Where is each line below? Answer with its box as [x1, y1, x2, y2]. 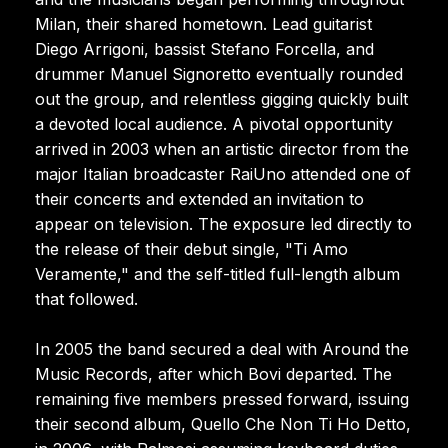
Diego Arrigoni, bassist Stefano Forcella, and [35, 38, 374, 59]
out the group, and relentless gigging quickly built [35, 88, 408, 109]
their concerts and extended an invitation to [35, 188, 364, 209]
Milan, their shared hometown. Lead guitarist [35, 13, 372, 34]
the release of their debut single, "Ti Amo [35, 238, 348, 259]
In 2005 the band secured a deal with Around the [35, 338, 409, 359]
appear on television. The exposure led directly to [35, 213, 412, 234]
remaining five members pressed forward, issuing [35, 388, 409, 409]
